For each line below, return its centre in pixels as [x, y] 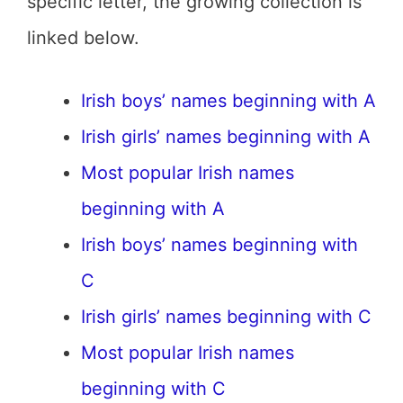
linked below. [83, 38]
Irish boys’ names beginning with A [228, 101]
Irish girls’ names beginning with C [226, 317]
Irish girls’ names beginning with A [226, 137]
